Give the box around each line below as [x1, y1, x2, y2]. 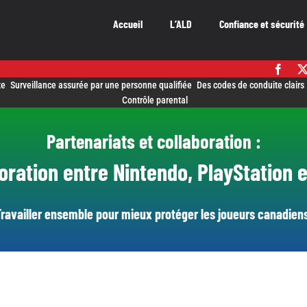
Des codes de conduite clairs [197, 79, 305, 91]
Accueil [113, 17, 143, 30]
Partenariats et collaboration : [46, 129, 261, 153]
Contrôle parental [121, 95, 188, 106]
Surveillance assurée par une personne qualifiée [10, 79, 193, 91]
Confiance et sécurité [219, 17, 305, 30]
